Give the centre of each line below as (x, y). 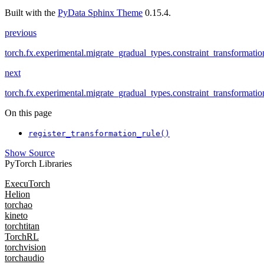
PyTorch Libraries (38, 164)
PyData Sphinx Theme (100, 13)
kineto (16, 216)
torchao (19, 205)
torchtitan (22, 226)
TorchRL (22, 237)
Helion (17, 194)
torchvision (25, 247)
